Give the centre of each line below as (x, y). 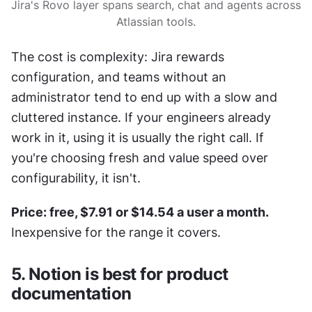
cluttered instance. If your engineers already (141, 117)
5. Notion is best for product (120, 274)
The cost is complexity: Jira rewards (118, 56)
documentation (71, 293)
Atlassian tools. (156, 21)
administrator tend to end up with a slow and (144, 97)
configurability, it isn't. (76, 178)
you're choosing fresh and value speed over (140, 157)
